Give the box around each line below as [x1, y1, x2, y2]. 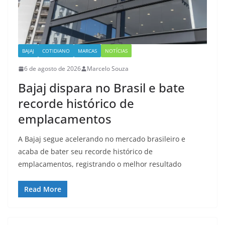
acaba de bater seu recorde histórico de [18, 147, 153, 157]
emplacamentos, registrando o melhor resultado [18, 159, 181, 169]
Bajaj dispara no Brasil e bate [18, 79, 185, 96]
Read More [24, 184, 61, 194]
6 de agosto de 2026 [24, 64, 81, 73]
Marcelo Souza [87, 64, 129, 73]
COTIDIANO [42, 47, 70, 55]
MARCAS [78, 47, 97, 55]
